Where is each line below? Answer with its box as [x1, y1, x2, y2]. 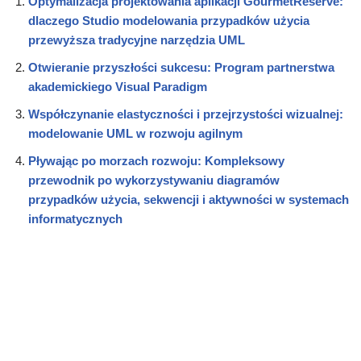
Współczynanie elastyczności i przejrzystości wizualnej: [28, 106, 343, 121]
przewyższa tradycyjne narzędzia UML [28, 32, 245, 47]
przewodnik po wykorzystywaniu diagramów [28, 172, 280, 187]
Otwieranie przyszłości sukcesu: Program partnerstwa [28, 60, 334, 74]
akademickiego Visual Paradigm [28, 79, 207, 93]
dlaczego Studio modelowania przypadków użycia [28, 13, 309, 27]
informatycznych [28, 211, 122, 226]
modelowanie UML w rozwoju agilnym [28, 126, 243, 140]
